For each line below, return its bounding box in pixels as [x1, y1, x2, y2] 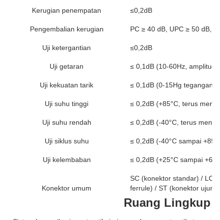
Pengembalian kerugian [29, 25, 104, 33]
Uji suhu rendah [42, 118, 91, 126]
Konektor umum [41, 184, 91, 192]
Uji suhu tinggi [45, 100, 88, 108]
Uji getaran [50, 62, 83, 70]
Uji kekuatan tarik [40, 81, 93, 89]
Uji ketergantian [42, 44, 91, 52]
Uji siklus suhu [44, 137, 89, 145]
